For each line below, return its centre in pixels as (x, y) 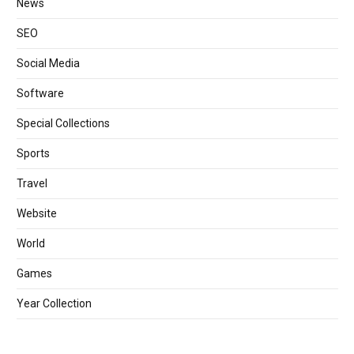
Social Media (48, 63)
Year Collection (54, 303)
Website (37, 213)
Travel (32, 183)
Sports (33, 153)
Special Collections (63, 123)
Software (40, 93)
